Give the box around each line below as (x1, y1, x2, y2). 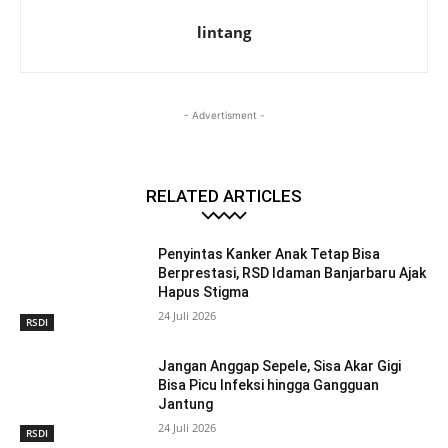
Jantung (158, 395, 214, 412)
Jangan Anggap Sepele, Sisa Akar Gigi (158, 357, 402, 374)
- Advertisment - (183, 109, 265, 122)
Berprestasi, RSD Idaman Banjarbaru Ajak (158, 265, 427, 282)
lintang (197, 22, 251, 43)
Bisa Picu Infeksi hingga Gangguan (158, 376, 380, 393)
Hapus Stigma (158, 284, 250, 301)
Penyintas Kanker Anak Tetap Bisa (158, 246, 381, 263)
